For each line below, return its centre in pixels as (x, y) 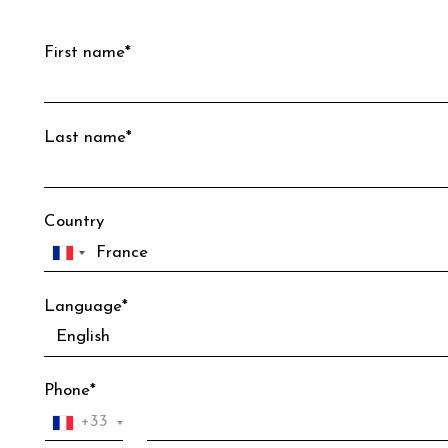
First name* (87, 53)
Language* (86, 306)
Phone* (70, 391)
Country (74, 222)
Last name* (88, 137)
